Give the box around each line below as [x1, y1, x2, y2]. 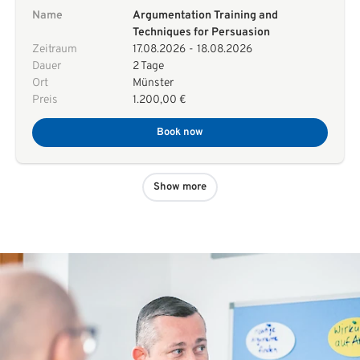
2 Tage [133, 59, 165, 73]
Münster [133, 76, 174, 90]
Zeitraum [32, 43, 77, 56]
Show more [153, 181, 207, 194]
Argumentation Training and [133, 9, 279, 22]
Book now [157, 126, 203, 139]
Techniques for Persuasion [133, 26, 271, 39]
